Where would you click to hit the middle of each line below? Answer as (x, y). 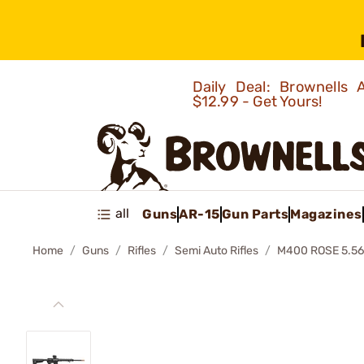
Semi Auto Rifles (217, 251)
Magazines (326, 214)
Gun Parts (255, 214)
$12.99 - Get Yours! (259, 102)
